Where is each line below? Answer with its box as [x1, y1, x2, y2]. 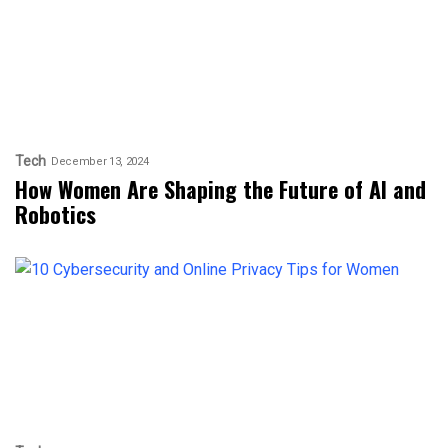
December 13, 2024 [51, 155, 149, 169]
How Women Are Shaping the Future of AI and [15, 172, 426, 205]
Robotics [15, 197, 96, 230]
